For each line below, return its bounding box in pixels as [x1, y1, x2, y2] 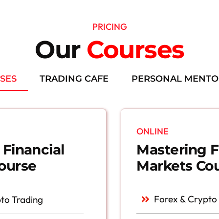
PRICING [92, 21, 127, 32]
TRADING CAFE [40, 73, 109, 85]
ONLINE [136, 126, 169, 137]
